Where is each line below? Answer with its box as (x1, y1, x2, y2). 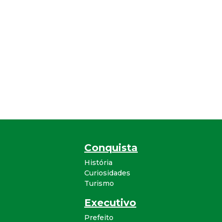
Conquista (84, 141, 138, 154)
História (84, 158, 112, 167)
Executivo (84, 196, 136, 209)
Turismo (84, 178, 114, 188)
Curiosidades (84, 168, 130, 177)
